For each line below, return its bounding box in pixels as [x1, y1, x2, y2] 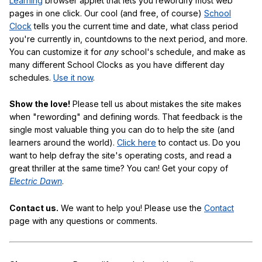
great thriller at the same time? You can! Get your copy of [9, 163, 228, 174]
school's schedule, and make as [119, 46, 246, 57]
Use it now [53, 72, 93, 82]
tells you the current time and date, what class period [32, 20, 238, 31]
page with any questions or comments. [9, 216, 157, 226]
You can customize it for [9, 46, 104, 57]
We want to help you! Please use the [58, 203, 204, 213]
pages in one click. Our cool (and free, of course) [9, 8, 204, 18]
